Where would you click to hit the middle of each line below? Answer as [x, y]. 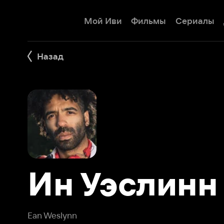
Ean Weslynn [45, 187]
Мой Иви [89, 18]
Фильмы [129, 18]
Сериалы [169, 18]
